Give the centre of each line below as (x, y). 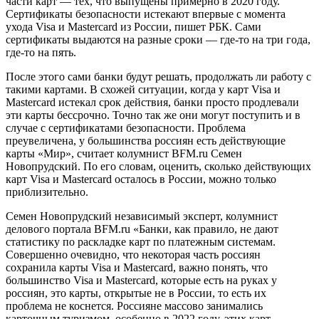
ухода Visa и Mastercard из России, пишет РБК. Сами (134, 27)
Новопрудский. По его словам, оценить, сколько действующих (158, 167)
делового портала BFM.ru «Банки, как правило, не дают (142, 229)
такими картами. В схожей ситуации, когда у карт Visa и (143, 90)
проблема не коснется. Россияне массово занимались (134, 306)
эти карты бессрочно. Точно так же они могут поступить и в (153, 115)
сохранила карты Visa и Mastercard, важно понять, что (137, 268)
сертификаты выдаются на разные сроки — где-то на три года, (158, 40)
